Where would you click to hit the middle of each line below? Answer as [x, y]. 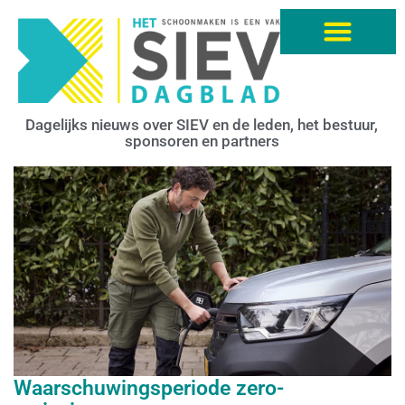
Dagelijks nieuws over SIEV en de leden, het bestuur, [202, 124]
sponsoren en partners [202, 141]
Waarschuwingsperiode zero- [149, 389]
